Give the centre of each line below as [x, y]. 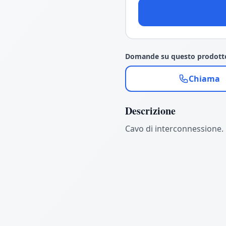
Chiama [204, 79]
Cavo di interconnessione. [174, 129]
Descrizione [150, 111]
